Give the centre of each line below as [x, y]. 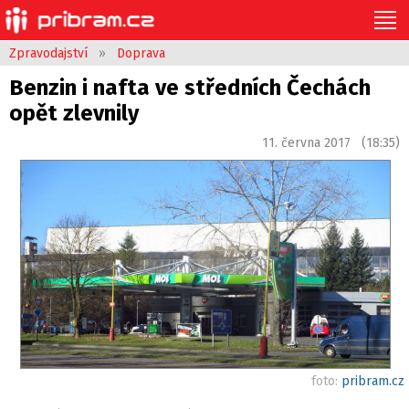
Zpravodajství [48, 53]
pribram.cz [373, 381]
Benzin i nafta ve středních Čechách [190, 88]
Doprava [141, 53]
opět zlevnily [74, 113]
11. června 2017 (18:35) [331, 143]
